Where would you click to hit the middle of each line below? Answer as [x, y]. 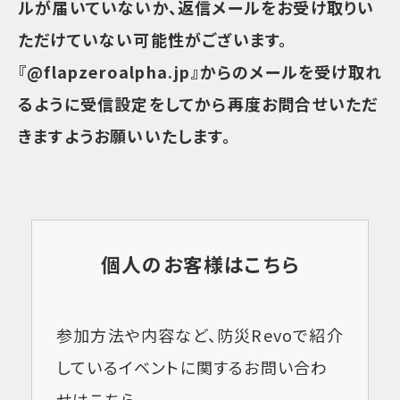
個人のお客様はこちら [200, 264]
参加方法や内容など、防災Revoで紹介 [200, 335]
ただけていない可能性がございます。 [153, 40]
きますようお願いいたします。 [125, 136]
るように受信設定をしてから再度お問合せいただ [198, 104]
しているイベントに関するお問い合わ [192, 367]
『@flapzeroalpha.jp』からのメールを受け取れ [200, 72]
